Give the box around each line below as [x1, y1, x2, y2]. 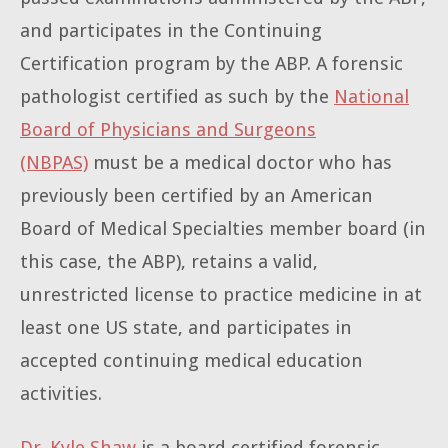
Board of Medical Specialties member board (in [20, 218, 426, 240]
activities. [20, 383, 102, 405]
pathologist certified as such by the [20, 86, 334, 108]
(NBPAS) [20, 152, 88, 174]
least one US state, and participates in [20, 317, 352, 339]
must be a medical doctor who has [88, 152, 392, 174]
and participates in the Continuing [20, 20, 322, 42]
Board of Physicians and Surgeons [20, 119, 316, 141]
